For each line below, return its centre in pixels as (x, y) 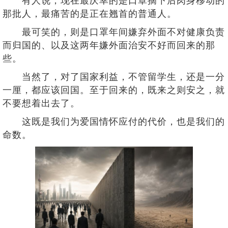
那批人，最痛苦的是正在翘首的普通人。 (90, 14)
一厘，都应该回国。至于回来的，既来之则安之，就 (114, 90)
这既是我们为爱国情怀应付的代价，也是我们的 (114, 122)
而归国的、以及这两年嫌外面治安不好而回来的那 (109, 45)
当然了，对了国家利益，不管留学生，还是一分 (114, 77)
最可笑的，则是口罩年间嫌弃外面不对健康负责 (114, 32)
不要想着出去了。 (41, 103)
